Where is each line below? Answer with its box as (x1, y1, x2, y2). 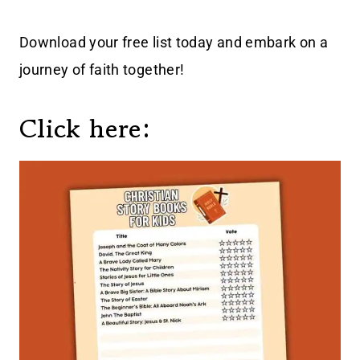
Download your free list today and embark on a (19, 34, 329, 51)
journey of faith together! (19, 61, 185, 79)
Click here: (19, 110, 150, 148)
